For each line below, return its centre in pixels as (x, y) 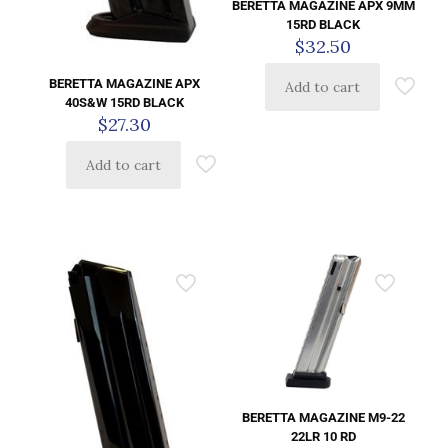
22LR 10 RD (323, 436)
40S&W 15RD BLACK (125, 103)
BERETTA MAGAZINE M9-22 (323, 417)
